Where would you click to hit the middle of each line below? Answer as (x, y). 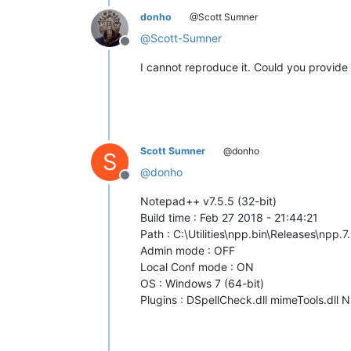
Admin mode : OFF (188, 250)
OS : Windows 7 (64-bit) (202, 283)
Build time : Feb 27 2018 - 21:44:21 (229, 217)
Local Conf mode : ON (197, 266)
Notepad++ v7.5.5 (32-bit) (208, 201)
